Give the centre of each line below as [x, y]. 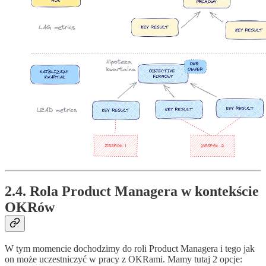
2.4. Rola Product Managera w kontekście [132, 191]
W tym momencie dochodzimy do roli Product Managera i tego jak [130, 249]
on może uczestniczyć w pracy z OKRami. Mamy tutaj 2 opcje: [123, 259]
